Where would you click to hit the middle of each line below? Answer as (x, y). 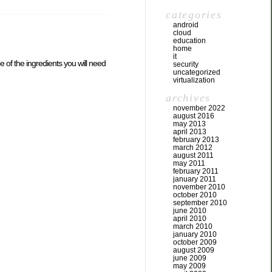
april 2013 (190, 131)
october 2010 (195, 195)
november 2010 (199, 187)
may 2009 (189, 266)
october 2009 (195, 242)
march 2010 (193, 226)
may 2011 (189, 163)
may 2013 (189, 124)
